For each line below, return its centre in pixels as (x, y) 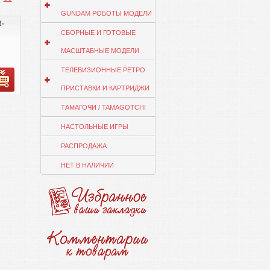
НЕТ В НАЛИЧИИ (87, 165)
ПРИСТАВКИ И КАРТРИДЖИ (105, 88)
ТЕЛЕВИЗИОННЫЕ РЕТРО (103, 70)
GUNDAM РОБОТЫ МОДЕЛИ (106, 13)
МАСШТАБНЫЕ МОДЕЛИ (100, 51)
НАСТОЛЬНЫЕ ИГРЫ (94, 127)
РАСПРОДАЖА (83, 146)
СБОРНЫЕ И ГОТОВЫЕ (98, 33)
